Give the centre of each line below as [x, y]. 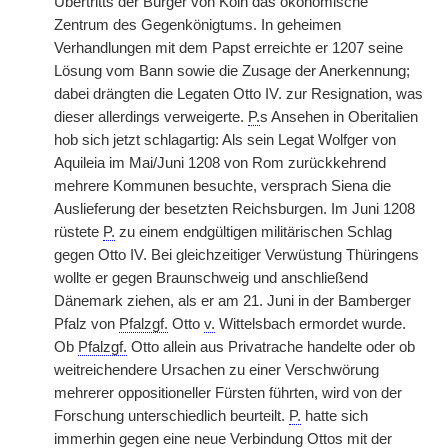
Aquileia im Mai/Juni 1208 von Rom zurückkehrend [220, 163]
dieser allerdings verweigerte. [151, 117]
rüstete [78, 232]
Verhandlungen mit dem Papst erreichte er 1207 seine [228, 48]
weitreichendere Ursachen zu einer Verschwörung [216, 370]
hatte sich [334, 416]
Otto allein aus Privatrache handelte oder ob [271, 347]
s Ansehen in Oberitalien [339, 117]
